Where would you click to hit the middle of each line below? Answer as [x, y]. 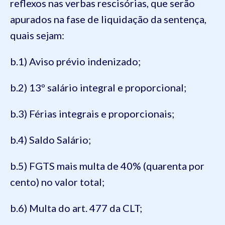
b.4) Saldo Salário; [50, 139]
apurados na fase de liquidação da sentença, [108, 19]
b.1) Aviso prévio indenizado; [75, 61]
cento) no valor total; [57, 182]
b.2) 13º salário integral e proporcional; [98, 87]
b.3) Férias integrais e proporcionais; [92, 113]
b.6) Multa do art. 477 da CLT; [76, 208]
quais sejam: [37, 35]
